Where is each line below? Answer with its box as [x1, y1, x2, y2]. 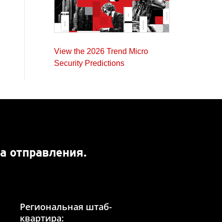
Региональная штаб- [19, 201, 112, 213]
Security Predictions [54, 58, 124, 67]
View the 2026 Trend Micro [54, 47, 148, 55]
